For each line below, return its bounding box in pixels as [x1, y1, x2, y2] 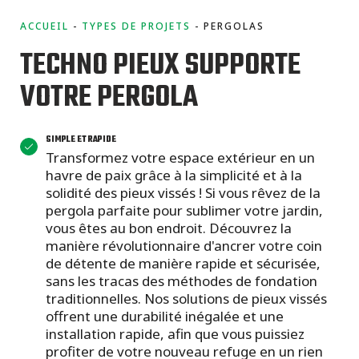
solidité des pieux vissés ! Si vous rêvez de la [46, 183, 321, 202]
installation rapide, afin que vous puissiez [46, 324, 305, 343]
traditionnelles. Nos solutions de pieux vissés [46, 288, 327, 308]
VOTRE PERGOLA [20, 75, 198, 121]
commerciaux [71, 6, 141, 20]
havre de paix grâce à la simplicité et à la [46, 165, 302, 184]
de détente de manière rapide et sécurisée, [46, 253, 321, 272]
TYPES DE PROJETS [82, 19, 191, 34]
